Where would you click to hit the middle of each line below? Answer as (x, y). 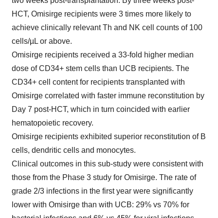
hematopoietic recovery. (53, 123)
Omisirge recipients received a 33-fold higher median (103, 55)
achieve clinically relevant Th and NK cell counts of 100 (107, 28)
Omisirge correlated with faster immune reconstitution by (108, 96)
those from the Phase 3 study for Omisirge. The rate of (104, 178)
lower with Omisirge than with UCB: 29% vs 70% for (100, 205)
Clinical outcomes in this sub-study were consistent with (108, 164)
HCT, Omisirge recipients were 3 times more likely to (101, 14)
